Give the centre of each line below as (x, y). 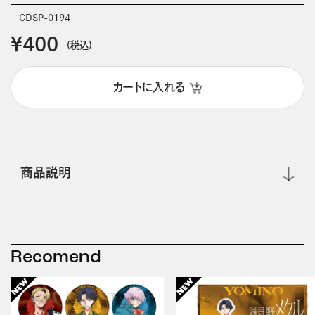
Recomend (56, 258)
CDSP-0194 (44, 18)
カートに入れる (149, 87)
